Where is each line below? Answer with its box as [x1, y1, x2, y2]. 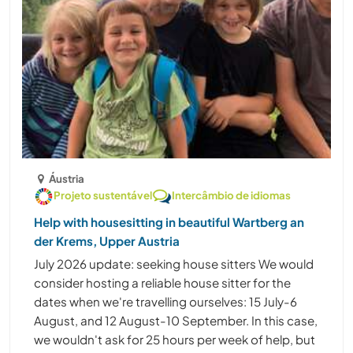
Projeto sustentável [54, 188, 152, 203]
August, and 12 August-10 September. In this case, [34, 313, 318, 329]
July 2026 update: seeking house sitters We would [34, 256, 314, 272]
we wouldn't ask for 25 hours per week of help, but [34, 332, 315, 347]
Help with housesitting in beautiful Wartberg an [34, 214, 304, 230]
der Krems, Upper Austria [34, 233, 180, 249]
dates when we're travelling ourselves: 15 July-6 [34, 294, 297, 310]
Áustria [49, 172, 85, 186]
